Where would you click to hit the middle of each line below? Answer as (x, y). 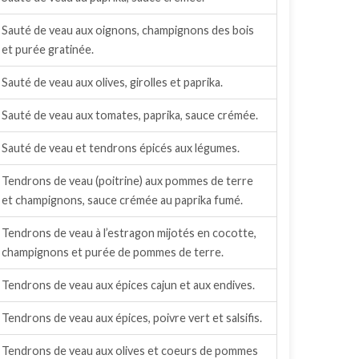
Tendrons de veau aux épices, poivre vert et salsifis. (132, 318)
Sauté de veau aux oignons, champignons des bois (128, 30)
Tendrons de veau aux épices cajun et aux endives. (128, 285)
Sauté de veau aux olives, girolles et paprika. (112, 82)
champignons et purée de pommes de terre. (113, 252)
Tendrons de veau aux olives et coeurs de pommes (130, 351)
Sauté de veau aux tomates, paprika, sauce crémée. (130, 115)
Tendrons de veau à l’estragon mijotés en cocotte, (129, 233)
